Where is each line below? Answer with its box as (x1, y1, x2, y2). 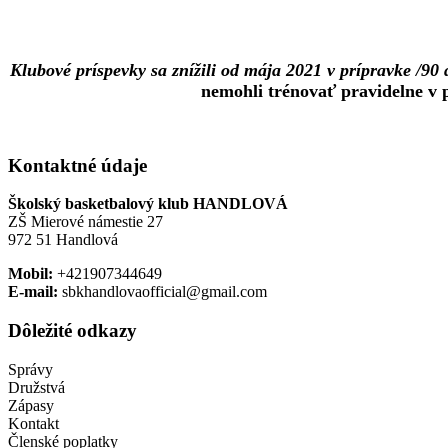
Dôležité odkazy (8, 320, 137, 342)
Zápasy (8, 396, 54, 414)
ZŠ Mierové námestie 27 (8, 213, 163, 231)
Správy (8, 360, 53, 378)
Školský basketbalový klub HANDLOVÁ (8, 195, 288, 213)
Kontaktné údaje (8, 154, 147, 176)
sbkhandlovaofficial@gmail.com (58, 283, 267, 301)
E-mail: (8, 283, 58, 301)
